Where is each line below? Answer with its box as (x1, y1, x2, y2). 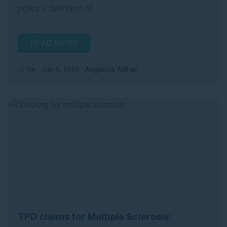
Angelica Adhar (85, 65, 137, 74)
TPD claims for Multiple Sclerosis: (18, 211, 171, 222)
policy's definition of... (18, 3, 100, 14)
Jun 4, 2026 (41, 65, 80, 74)
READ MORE (30, 38, 78, 48)
